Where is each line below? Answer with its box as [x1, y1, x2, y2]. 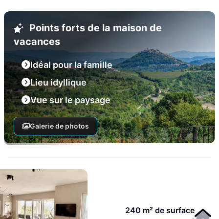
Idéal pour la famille [30, 60, 112, 70]
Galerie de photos [29, 122, 89, 130]
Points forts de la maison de [29, 22, 162, 34]
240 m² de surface [125, 205, 195, 215]
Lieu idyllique [30, 77, 87, 88]
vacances [14, 36, 60, 47]
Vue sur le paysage [30, 95, 110, 105]
